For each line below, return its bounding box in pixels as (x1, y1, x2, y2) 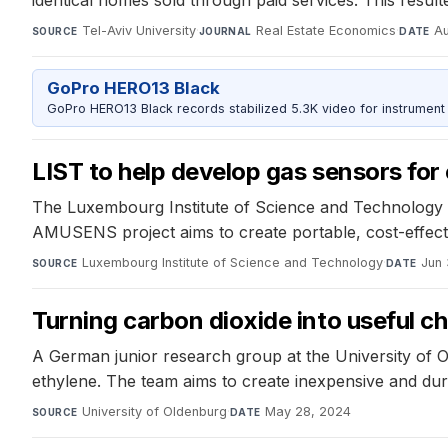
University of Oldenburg (81, 404, 227, 420)
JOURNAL (198, 24, 252, 37)
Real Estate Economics (256, 22, 397, 38)
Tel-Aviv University (81, 22, 196, 38)
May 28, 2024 (264, 404, 351, 420)
